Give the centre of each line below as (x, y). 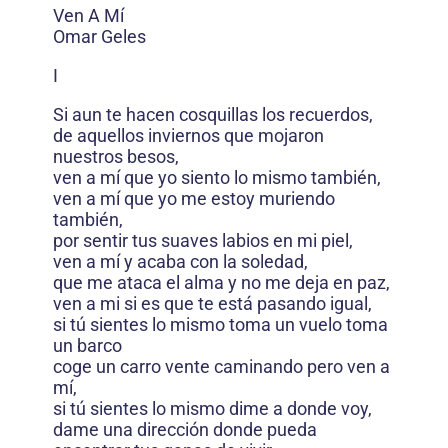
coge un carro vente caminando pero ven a (221, 366)
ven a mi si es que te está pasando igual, (212, 303)
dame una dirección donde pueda (185, 429)
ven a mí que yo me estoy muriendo (194, 198)
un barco (87, 345)
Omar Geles (99, 36)
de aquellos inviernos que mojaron (188, 135)
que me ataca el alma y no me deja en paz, (221, 282)
